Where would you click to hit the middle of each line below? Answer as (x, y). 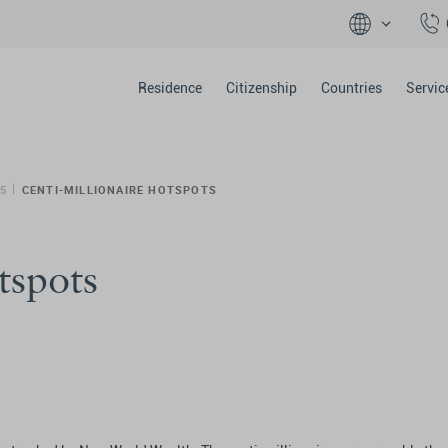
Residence (169, 88)
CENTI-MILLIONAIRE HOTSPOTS (119, 189)
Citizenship (261, 88)
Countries (351, 88)
